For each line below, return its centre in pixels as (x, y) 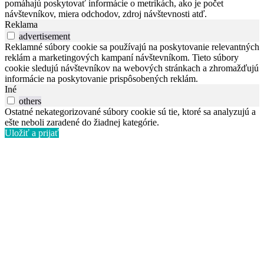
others (30, 101)
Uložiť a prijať (32, 133)
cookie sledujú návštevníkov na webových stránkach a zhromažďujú (132, 68)
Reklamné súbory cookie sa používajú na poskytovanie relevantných (132, 47)
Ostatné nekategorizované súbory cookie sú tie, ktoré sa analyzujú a (130, 112)
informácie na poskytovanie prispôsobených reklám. (101, 79)
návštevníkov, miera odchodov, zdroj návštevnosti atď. (106, 14)
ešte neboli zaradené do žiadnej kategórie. (82, 123)
